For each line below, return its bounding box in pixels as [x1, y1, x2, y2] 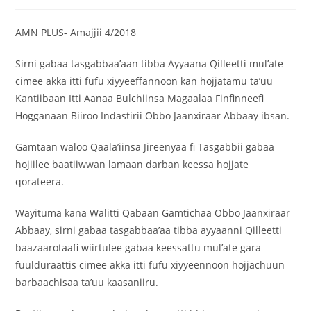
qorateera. [15, 175, 65, 189]
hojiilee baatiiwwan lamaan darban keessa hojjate [15, 158, 249, 171]
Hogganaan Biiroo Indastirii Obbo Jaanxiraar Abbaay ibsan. [15, 109, 290, 123]
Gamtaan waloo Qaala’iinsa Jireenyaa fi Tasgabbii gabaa [15, 140, 275, 154]
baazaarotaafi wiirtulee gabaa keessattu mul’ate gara [15, 241, 262, 255]
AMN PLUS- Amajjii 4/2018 [15, 26, 137, 40]
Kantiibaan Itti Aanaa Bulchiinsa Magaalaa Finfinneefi [15, 92, 264, 106]
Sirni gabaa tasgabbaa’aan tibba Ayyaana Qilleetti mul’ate [15, 57, 284, 71]
